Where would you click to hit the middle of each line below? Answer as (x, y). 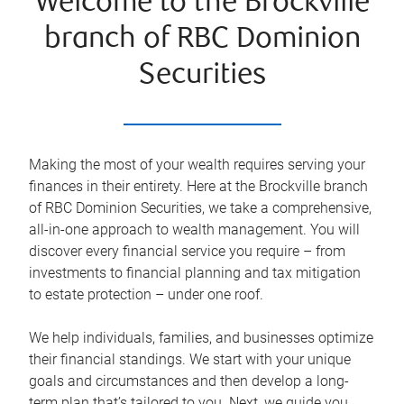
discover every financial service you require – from (187, 251)
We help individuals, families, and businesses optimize (201, 338)
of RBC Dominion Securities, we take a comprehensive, (200, 208)
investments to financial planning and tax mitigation (195, 273)
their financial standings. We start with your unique (190, 359)
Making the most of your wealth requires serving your (197, 165)
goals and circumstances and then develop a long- (189, 381)
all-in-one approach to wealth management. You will (194, 230)
